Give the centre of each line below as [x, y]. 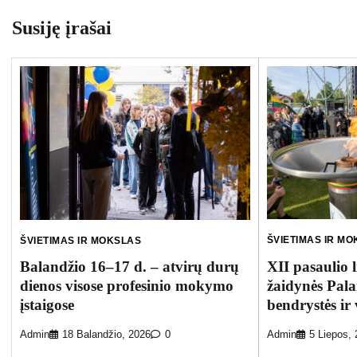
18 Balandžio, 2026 [106, 335]
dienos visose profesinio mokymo [127, 286]
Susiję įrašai [62, 27]
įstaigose [47, 305]
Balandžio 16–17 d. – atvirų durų [129, 267]
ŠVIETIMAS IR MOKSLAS [80, 240]
